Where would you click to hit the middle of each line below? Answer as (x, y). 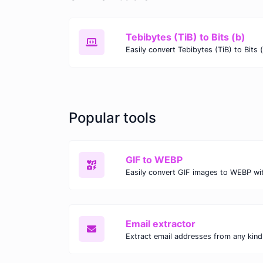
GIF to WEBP (154, 159)
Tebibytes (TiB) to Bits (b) (186, 37)
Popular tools (112, 117)
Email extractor (161, 223)
